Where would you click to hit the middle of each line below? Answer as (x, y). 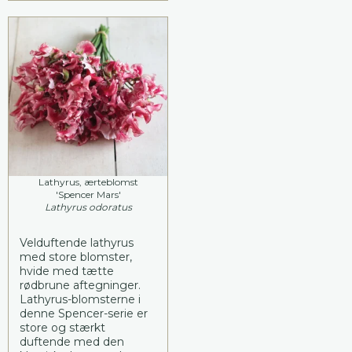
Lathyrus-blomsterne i (80, 300)
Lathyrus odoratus (88, 207)
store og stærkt (62, 328)
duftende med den (72, 342)
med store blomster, (76, 257)
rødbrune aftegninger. (80, 286)
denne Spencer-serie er (84, 314)
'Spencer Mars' (88, 195)
